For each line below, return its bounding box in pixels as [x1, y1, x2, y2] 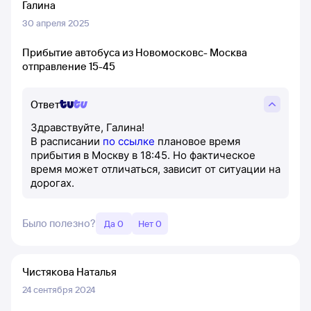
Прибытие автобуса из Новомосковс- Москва [22, 46, 247, 59]
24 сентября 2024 [22, 284, 95, 295]
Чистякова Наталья [22, 265, 117, 278]
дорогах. [31, 176, 77, 190]
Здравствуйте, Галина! [31, 121, 144, 134]
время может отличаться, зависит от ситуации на [31, 162, 280, 176]
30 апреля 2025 [22, 17, 90, 28]
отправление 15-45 [22, 60, 115, 73]
